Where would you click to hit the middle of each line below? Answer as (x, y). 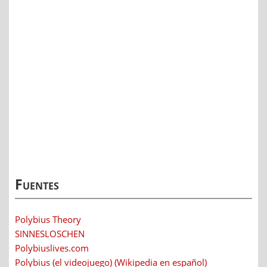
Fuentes (37, 184)
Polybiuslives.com (52, 248)
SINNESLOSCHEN (50, 234)
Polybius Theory (48, 220)
